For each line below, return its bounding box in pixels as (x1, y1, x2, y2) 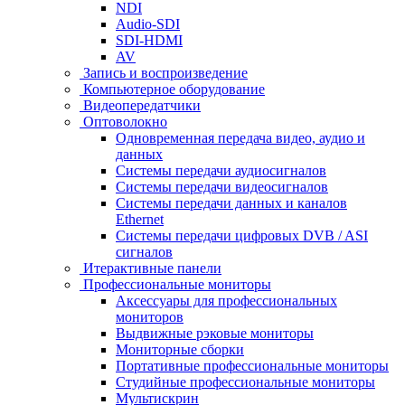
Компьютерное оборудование (80, 80, 265, 97)
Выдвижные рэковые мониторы (116, 325, 314, 341)
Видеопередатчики (80, 97, 201, 113)
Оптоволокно (80, 113, 167, 129)
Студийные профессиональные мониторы (116, 373, 375, 390)
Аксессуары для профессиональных (116, 292, 337, 308)
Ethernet (116, 211, 164, 227)
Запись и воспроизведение (80, 64, 248, 80)
